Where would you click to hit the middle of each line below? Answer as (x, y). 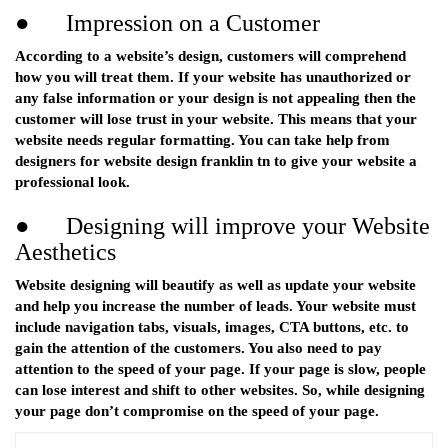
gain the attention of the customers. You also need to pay (198, 348)
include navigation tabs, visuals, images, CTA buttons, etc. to (212, 327)
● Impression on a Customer (167, 23)
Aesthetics (65, 252)
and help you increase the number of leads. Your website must (215, 306)
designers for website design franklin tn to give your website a (216, 161)
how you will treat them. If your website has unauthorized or (213, 77)
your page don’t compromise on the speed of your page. (197, 411)
